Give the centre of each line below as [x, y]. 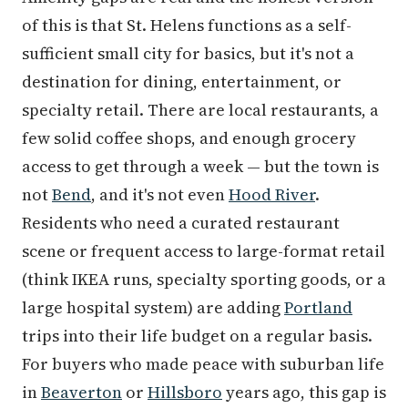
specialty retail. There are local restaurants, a [200, 110]
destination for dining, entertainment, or [182, 82]
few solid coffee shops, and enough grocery [189, 138]
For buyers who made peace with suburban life [203, 364]
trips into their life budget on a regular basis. [197, 336]
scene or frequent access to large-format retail [204, 251]
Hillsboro [185, 393]
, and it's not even [160, 195]
